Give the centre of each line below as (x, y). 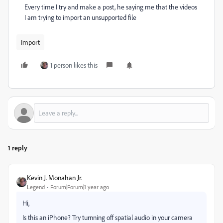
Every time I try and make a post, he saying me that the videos (111, 7)
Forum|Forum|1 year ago (80, 187)
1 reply (18, 148)
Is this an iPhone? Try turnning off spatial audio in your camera (108, 217)
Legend (36, 187)
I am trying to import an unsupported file (80, 17)
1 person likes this (74, 65)
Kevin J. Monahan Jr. (54, 177)
